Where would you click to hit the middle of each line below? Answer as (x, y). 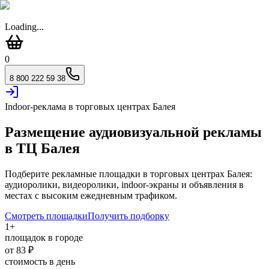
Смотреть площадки (46, 216)
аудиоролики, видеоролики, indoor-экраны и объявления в (124, 184)
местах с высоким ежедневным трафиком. (91, 195)
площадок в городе (44, 237)
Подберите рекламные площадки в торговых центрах (116, 174)
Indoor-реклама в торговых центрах (79, 107)
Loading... (24, 27)
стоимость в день (40, 261)
